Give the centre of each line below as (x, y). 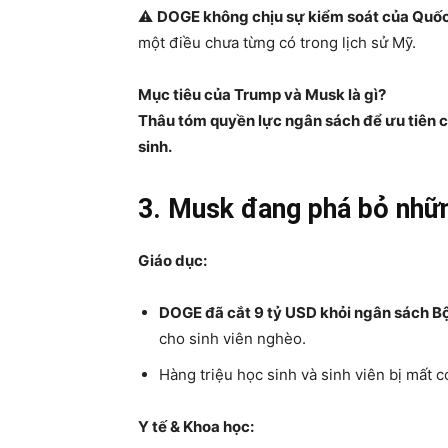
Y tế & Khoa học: (196, 426)
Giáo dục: (172, 260)
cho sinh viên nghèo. (232, 338)
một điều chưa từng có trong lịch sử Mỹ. (277, 42)
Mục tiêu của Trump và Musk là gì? (262, 94)
